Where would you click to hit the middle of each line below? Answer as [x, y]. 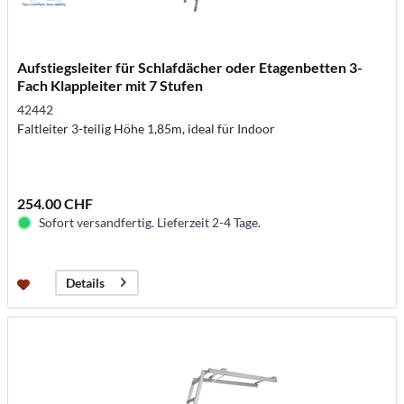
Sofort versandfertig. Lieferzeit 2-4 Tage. [150, 222]
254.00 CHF [55, 203]
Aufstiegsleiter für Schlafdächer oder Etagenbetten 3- [190, 67]
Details [86, 283]
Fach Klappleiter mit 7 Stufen [110, 85]
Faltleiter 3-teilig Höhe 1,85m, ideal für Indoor [147, 128]
